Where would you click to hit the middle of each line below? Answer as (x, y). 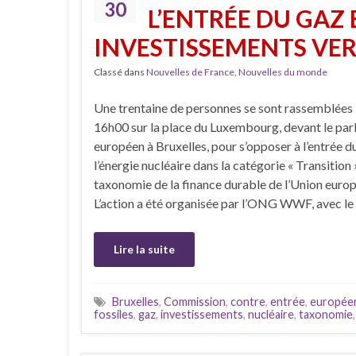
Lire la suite (144, 249)
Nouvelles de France (190, 72)
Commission (195, 302)
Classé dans (120, 72)
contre (248, 302)
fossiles (114, 314)
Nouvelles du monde (283, 72)
